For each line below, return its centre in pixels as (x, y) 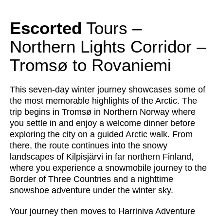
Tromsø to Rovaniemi (91, 65)
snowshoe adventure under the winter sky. (91, 190)
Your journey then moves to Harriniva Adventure (102, 211)
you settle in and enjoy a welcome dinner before (102, 123)
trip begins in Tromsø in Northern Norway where (103, 112)
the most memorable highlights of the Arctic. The (103, 100)
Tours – (112, 28)
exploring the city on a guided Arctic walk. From (101, 134)
